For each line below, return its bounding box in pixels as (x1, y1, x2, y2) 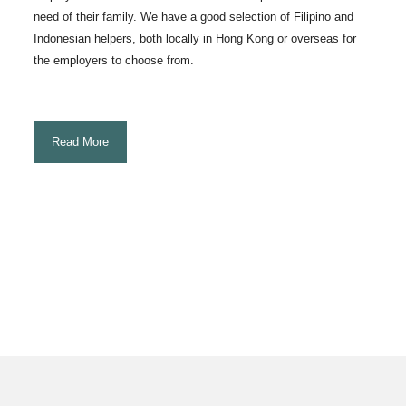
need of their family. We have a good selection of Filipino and (34, 10, 354, 24)
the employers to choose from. (34, 53, 195, 67)
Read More (52, 135, 110, 149)
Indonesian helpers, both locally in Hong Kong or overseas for (34, 32, 357, 45)
